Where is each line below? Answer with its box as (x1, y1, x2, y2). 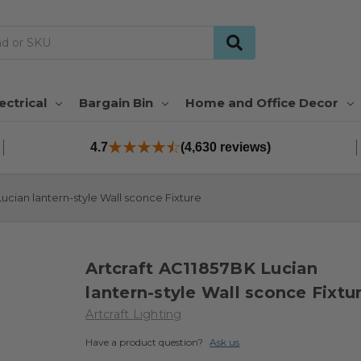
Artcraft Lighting (85, 306, 182, 322)
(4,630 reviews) (180, 139, 271, 154)
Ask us (210, 335, 240, 348)
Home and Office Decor (185, 94, 338, 110)
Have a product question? (85, 335, 204, 348)
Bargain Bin (78, 94, 153, 110)
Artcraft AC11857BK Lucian (85, 258, 318, 278)
